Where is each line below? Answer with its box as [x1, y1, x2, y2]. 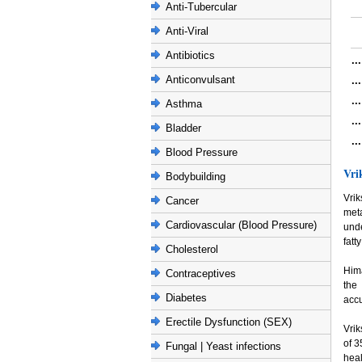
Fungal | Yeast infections [166, 340, 281, 352]
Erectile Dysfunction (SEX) [166, 316, 292, 328]
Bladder [166, 122, 201, 134]
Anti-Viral [166, 25, 208, 37]
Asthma [166, 98, 202, 110]
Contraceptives [166, 267, 236, 280]
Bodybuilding [166, 170, 225, 183]
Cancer [166, 195, 199, 207]
